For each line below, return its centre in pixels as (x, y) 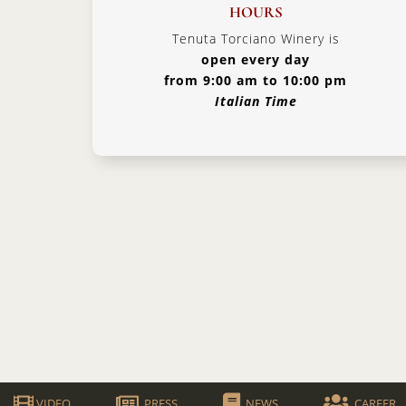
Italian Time (256, 101)
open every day (256, 59)
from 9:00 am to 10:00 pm (256, 80)
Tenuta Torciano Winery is (256, 39)
